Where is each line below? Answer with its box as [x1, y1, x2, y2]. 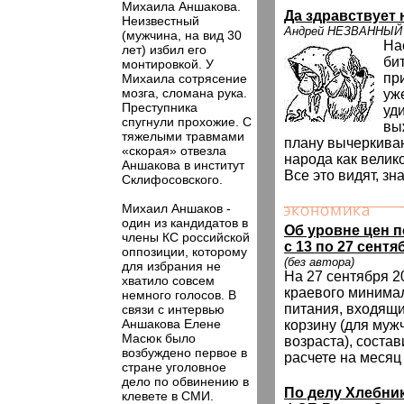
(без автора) [284, 255, 354, 269]
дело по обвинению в [122, 374, 249, 389]
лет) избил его [122, 42, 207, 57]
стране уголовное [122, 360, 226, 374]
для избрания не [122, 259, 221, 273]
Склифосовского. [122, 172, 223, 187]
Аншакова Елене [122, 317, 221, 331]
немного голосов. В [122, 288, 236, 302]
